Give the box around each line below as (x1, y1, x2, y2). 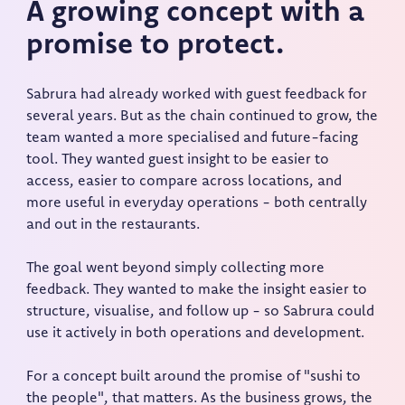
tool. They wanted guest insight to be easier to (26, 153, 330, 168)
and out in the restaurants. (26, 218, 201, 233)
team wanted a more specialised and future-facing (26, 131, 359, 146)
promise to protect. (26, 32, 285, 61)
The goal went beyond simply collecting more (26, 261, 325, 277)
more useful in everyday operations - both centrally (26, 196, 368, 212)
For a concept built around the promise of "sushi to (26, 370, 362, 385)
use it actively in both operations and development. (26, 326, 365, 342)
